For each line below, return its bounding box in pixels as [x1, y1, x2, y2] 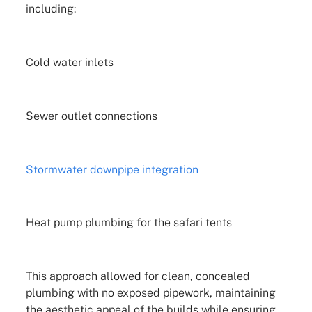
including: [25, 2, 76, 16]
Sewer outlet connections [25, 109, 157, 123]
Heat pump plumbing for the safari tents [25, 216, 232, 230]
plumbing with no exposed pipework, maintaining [25, 286, 276, 300]
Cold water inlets [25, 56, 114, 70]
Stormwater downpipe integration [25, 162, 198, 176]
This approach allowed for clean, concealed [25, 270, 250, 283]
